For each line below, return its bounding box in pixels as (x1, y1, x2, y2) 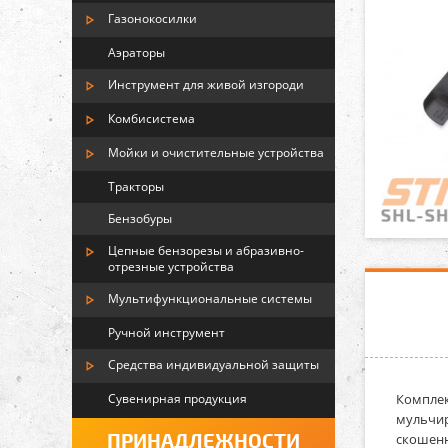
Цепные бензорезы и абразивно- (108, 242, 304, 259)
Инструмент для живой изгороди (108, 76, 304, 93)
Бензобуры (108, 210, 172, 227)
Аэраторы (108, 44, 165, 61)
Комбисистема (108, 110, 195, 127)
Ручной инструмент (108, 324, 225, 341)
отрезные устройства (108, 258, 234, 275)
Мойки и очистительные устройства (108, 144, 324, 161)
